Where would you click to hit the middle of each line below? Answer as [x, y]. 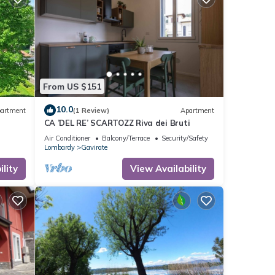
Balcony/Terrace [126, 138]
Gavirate [94, 148]
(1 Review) [91, 110]
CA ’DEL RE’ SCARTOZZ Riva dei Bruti [117, 123]
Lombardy [59, 148]
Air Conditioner [67, 138]
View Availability [168, 169]
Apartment [197, 110]
